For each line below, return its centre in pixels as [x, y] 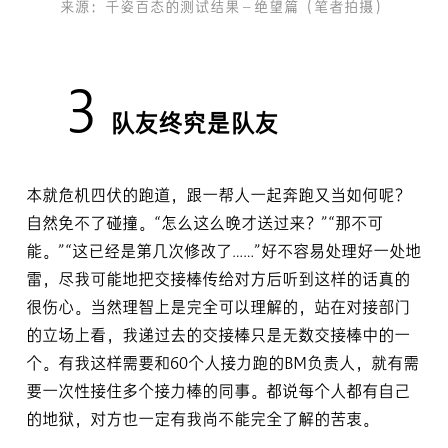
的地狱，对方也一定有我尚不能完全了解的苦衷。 [202, 421]
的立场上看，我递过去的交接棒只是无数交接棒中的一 [218, 337]
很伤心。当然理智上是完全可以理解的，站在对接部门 [218, 309]
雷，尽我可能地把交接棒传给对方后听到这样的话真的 [218, 281]
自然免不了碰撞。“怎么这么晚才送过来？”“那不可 [204, 225]
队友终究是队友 [194, 126]
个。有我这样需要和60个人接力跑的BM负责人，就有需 [222, 365]
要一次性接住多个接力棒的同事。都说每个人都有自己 [218, 393]
